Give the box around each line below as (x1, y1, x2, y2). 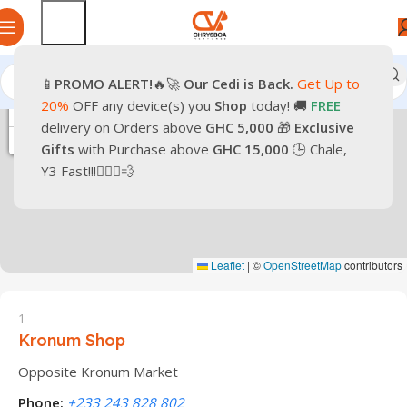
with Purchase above (74, 140, 209, 158)
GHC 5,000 (202, 118, 273, 136)
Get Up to (297, 74, 360, 93)
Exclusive (294, 118, 354, 136)
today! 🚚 (247, 96, 311, 114)
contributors (342, 257, 402, 273)
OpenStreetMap (263, 257, 342, 273)
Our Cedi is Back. (184, 74, 293, 93)
